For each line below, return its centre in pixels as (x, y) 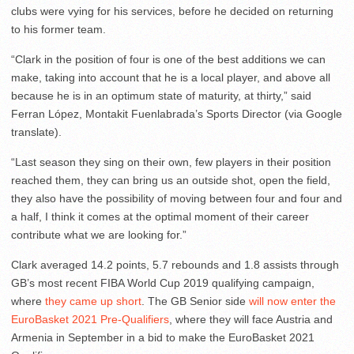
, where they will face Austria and (251, 320)
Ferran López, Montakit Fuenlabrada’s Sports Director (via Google (177, 114)
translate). (36, 132)
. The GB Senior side (195, 301)
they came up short (93, 301)
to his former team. (58, 30)
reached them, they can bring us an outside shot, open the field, (171, 181)
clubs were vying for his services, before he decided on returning (172, 11)
